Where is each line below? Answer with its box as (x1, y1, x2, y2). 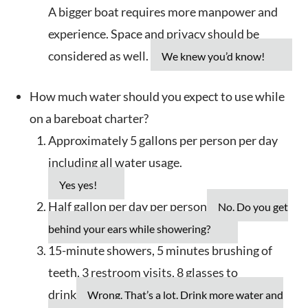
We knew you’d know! (162, 49, 265, 63)
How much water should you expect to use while (30, 89, 285, 104)
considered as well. (48, 48, 151, 64)
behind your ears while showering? (48, 222, 210, 236)
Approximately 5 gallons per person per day (48, 133, 278, 148)
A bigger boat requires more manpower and (48, 4, 278, 20)
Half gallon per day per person (48, 199, 207, 214)
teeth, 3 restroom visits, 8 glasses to (48, 265, 238, 280)
